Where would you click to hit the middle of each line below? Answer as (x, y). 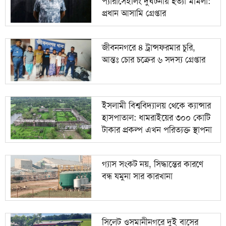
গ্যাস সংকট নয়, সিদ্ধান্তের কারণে (152, 164)
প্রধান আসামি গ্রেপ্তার (134, 13)
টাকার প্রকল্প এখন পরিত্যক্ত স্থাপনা (157, 130)
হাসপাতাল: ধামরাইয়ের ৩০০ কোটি (156, 118)
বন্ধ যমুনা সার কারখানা (137, 176)
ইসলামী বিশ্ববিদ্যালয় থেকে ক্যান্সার (156, 106)
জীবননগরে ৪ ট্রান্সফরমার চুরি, (148, 47)
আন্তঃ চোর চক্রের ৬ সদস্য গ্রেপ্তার (153, 59)
